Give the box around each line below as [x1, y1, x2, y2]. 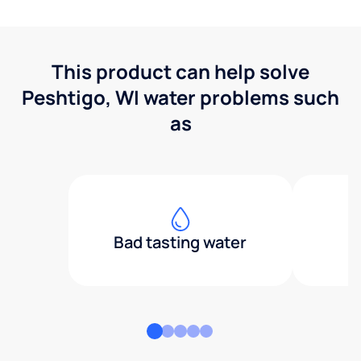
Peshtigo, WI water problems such [22, 83, 339, 110]
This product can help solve [52, 57, 309, 85]
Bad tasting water [114, 230, 247, 253]
